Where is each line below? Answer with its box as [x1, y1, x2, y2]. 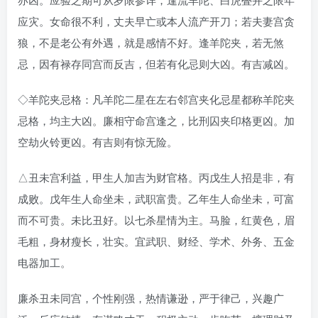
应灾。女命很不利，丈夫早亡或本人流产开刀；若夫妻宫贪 [18, 13, 295, 28]
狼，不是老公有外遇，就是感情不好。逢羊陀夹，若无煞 [18, 34, 284, 50]
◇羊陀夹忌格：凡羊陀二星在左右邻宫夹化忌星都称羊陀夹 [18, 91, 295, 106]
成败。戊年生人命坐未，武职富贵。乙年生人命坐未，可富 [18, 190, 295, 206]
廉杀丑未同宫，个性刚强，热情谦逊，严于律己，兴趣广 [18, 290, 284, 305]
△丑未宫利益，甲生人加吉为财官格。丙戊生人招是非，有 [18, 169, 295, 185]
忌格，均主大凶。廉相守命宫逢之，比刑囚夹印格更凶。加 [18, 112, 295, 128]
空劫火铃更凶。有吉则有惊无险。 [18, 133, 177, 149]
